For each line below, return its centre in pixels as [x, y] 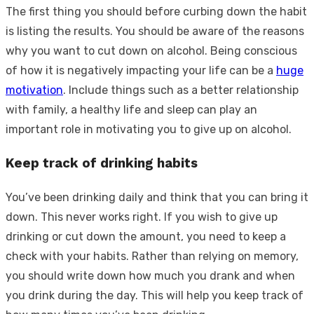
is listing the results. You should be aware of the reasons [155, 31]
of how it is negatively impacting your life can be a [141, 70]
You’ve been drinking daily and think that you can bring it [157, 197]
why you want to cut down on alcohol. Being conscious [151, 50]
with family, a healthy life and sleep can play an [131, 109]
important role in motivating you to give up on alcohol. [149, 129]
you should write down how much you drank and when [150, 275]
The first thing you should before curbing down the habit [156, 11]
